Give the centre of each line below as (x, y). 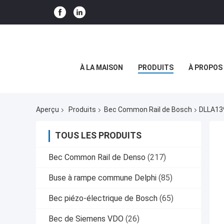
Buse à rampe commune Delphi (102, 178)
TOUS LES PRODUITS (98, 135)
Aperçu (47, 110)
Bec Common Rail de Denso (97, 157)
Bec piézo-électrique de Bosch (103, 198)
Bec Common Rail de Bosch (148, 110)
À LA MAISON (101, 67)
